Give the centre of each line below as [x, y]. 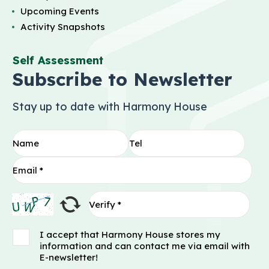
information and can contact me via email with [145, 246]
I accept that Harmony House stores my [130, 234]
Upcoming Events [60, 11]
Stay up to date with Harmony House [110, 106]
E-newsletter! [69, 257]
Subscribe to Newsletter [122, 79]
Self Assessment [58, 60]
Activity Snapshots [63, 26]
